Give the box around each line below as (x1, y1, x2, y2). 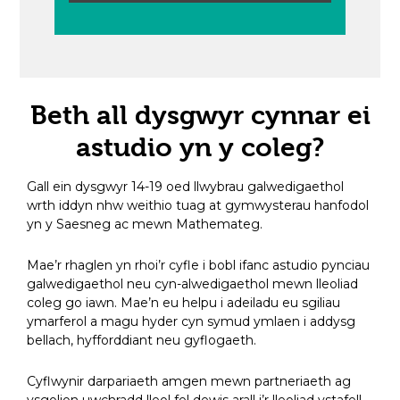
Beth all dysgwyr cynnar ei (29, 100, 371, 131)
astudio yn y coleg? (76, 132, 324, 163)
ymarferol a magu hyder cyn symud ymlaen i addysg (27, 313, 356, 330)
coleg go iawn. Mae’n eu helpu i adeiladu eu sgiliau (27, 295, 341, 312)
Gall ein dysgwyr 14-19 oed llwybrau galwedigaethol (27, 179, 345, 196)
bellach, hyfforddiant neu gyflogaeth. (27, 332, 257, 349)
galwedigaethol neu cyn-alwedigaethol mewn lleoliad (27, 276, 359, 293)
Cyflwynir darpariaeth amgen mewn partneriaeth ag (27, 373, 352, 390)
